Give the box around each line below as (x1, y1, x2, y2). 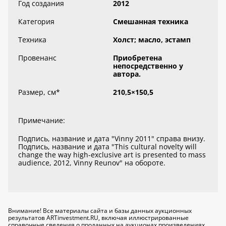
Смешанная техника (113, 17, 188, 26)
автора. (113, 69, 141, 79)
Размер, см (18, 87, 56, 97)
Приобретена (113, 53, 162, 63)
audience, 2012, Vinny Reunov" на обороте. (18, 158, 165, 167)
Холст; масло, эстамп (113, 35, 191, 44)
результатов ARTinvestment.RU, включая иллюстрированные (8, 213, 189, 222)
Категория (18, 17, 54, 26)
